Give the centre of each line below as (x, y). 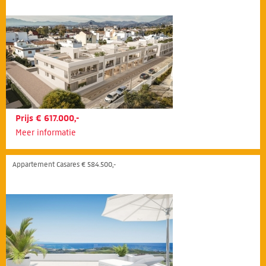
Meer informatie (46, 132)
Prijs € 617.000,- (47, 118)
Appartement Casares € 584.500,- (64, 164)
